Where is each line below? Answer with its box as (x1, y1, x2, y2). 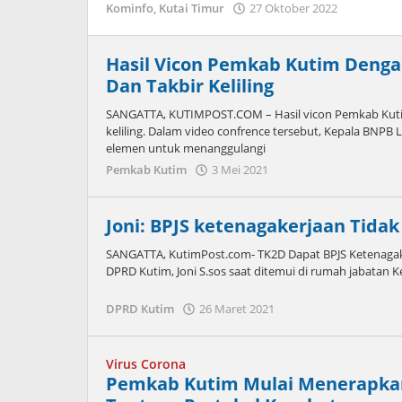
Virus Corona (106, 355, 186, 372)
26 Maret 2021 (199, 301, 275, 317)
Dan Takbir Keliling (106, 74, 274, 98)
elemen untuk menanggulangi (106, 140, 266, 156)
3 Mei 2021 (212, 162, 268, 178)
